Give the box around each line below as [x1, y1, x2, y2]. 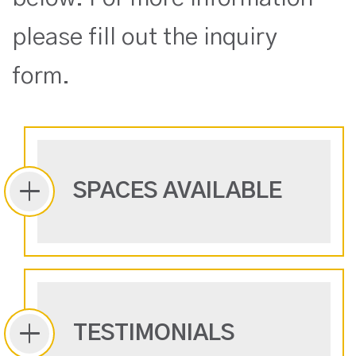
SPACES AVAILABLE [73, 180, 282, 203]
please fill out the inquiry [12, 25, 277, 49]
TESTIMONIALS [73, 322, 234, 345]
